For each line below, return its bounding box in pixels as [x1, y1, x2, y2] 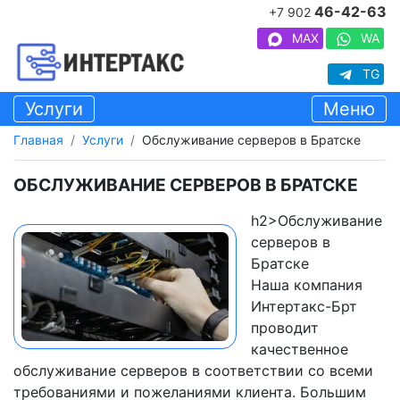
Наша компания [251, 276, 362, 295]
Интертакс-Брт [251, 297, 357, 316]
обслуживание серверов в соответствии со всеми [13, 362, 373, 380]
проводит [251, 319, 319, 337]
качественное [251, 340, 348, 359]
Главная [13, 132, 63, 148]
